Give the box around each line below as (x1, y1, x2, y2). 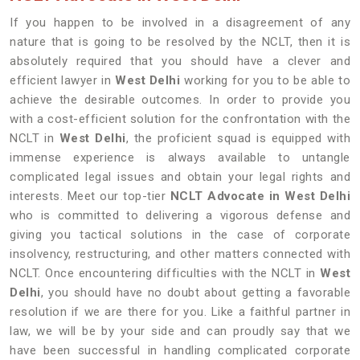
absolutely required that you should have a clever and (10, 54, 350, 68)
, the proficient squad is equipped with (125, 131, 351, 145)
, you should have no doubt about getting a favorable (40, 285, 350, 300)
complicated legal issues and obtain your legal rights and (10, 170, 350, 184)
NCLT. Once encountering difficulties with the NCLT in (10, 266, 320, 280)
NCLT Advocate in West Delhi (170, 189, 350, 203)
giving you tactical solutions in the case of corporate (10, 227, 350, 242)
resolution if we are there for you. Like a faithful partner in (10, 305, 350, 319)
